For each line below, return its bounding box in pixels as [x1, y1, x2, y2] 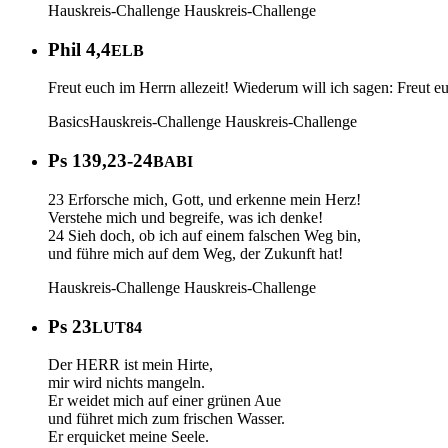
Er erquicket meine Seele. [48, 428, 209, 446]
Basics [48, 113, 89, 131]
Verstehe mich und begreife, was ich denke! [48, 208, 323, 226]
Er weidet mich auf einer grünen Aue [48, 392, 281, 410]
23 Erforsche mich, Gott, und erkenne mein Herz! [48, 190, 361, 208]
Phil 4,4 [48, 38, 111, 60]
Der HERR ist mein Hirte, [48, 356, 213, 374]
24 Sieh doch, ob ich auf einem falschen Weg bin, [48, 226, 361, 244]
